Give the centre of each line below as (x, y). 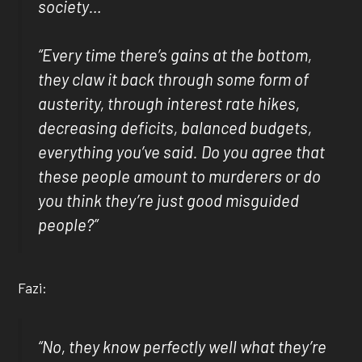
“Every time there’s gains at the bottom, (175, 55)
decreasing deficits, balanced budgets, (175, 128)
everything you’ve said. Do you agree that (182, 152)
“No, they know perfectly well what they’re (183, 347)
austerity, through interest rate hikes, (169, 104)
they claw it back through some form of (174, 80)
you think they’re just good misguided (169, 201)
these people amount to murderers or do (180, 177)
